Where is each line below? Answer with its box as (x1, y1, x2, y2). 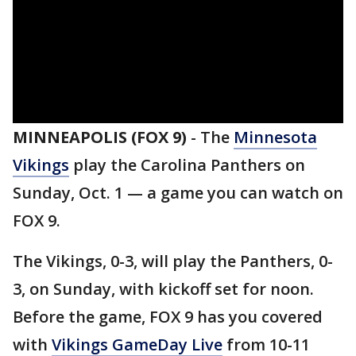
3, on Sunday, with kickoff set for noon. (13, 278, 314, 300)
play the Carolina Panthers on (69, 154, 305, 176)
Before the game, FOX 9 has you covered (13, 306, 323, 327)
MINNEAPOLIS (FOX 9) (13, 126, 187, 148)
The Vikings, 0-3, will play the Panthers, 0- (13, 250, 333, 272)
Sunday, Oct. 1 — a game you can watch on (13, 182, 343, 203)
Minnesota (234, 126, 317, 148)
